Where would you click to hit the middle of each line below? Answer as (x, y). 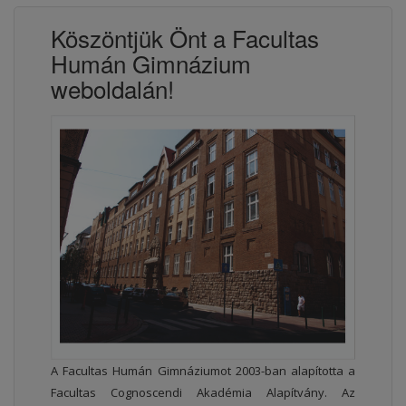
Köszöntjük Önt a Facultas (185, 37)
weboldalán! (112, 88)
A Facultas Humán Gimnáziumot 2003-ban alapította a (203, 370)
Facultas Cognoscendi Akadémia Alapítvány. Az (203, 392)
